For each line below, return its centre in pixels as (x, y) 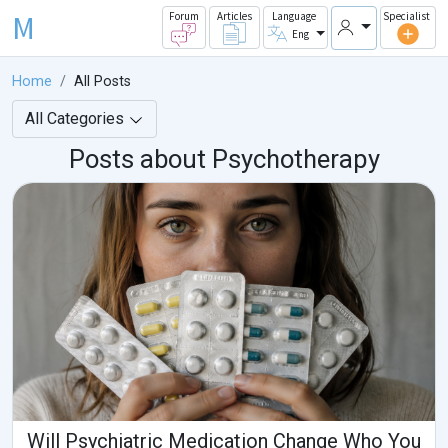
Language (293, 16)
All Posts (102, 82)
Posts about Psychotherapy (224, 159)
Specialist (406, 16)
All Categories (76, 119)
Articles (234, 16)
